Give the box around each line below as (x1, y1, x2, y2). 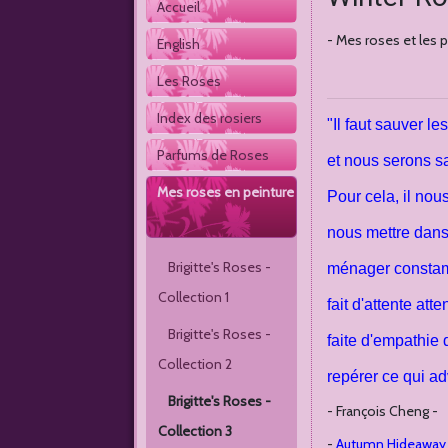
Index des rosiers (157, 109, 263, 127)
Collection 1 (158, 288, 233, 306)
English (157, 35, 201, 53)
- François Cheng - (327, 402, 439, 420)
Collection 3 (158, 422, 233, 440)
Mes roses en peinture (157, 183, 295, 201)
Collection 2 (158, 355, 236, 373)
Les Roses (157, 72, 222, 90)
